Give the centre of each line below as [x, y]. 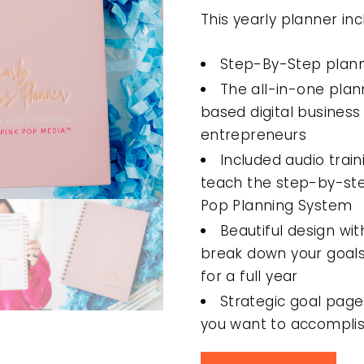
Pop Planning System [276, 206]
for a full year [249, 276]
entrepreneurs [253, 135]
